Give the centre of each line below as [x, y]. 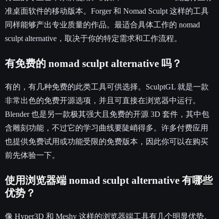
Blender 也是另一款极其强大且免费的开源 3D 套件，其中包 [107, 114]
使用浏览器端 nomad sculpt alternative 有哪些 [109, 181]
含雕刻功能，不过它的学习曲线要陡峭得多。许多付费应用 [107, 128]
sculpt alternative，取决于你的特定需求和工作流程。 [93, 39]
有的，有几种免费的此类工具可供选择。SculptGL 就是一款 [107, 87]
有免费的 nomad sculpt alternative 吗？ [93, 64]
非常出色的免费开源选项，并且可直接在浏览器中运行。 [103, 101]
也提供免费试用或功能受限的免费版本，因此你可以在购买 [107, 142]
